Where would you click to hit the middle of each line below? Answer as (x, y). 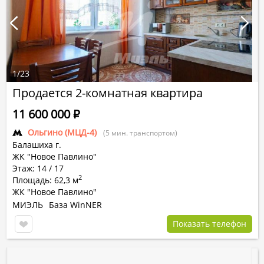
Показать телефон (209, 224)
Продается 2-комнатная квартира (108, 93)
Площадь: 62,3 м (45, 180)
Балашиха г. (37, 145)
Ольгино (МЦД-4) (62, 132)
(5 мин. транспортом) (140, 133)
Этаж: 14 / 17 (38, 168)
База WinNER (75, 205)
